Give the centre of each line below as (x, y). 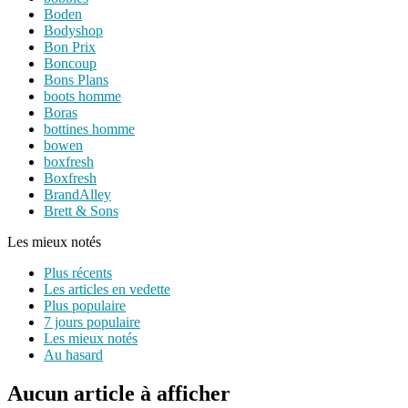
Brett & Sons (81, 211)
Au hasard (73, 355)
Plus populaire (85, 306)
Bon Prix (70, 47)
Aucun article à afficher (119, 393)
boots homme (82, 97)
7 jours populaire (92, 322)
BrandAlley (77, 195)
